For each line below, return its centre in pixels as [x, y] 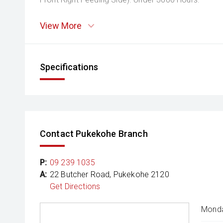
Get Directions [75, 187]
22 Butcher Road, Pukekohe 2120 [110, 175]
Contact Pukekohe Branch [94, 134]
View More [61, 26]
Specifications [69, 67]
